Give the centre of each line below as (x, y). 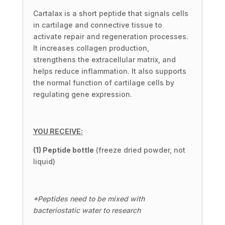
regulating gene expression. (82, 94)
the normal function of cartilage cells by (103, 83)
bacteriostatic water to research (87, 210)
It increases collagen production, (91, 48)
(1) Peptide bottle (63, 150)
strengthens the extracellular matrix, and (104, 60)
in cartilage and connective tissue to (97, 25)
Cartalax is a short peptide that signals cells (110, 13)
